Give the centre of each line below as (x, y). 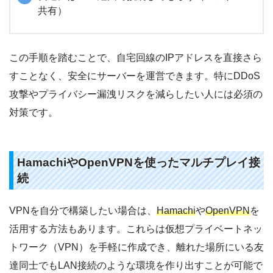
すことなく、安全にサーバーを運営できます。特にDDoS (135, 76)
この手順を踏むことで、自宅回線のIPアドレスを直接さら (136, 57)
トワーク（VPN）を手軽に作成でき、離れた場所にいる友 (136, 247)
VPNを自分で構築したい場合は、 (83, 210)
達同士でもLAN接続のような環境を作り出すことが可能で (136, 265)
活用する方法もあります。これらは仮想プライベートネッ (136, 229)
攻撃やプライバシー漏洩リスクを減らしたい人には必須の (136, 94)
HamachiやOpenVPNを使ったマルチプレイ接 (138, 162)
